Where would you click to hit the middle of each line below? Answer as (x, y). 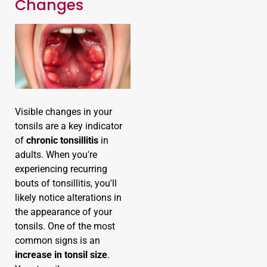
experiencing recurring (61, 169)
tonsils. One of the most (65, 226)
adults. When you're (56, 154)
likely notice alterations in (68, 197)
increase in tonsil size (61, 254)
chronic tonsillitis (62, 140)
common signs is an (58, 240)
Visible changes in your (63, 111)
